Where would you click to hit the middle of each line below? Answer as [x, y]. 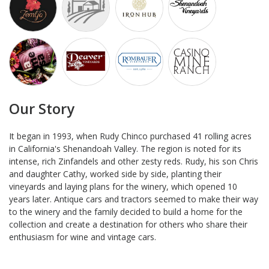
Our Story [42, 108]
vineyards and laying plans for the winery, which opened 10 [123, 186]
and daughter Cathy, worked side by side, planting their [115, 174]
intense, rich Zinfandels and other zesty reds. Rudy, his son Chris [134, 161]
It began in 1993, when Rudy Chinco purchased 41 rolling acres [130, 136]
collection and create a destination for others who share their [128, 224]
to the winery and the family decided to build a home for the [126, 211]
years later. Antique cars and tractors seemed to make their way [134, 199]
